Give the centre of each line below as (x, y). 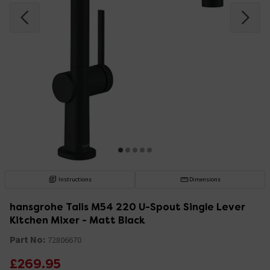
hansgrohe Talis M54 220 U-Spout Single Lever (127, 207)
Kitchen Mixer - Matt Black (77, 220)
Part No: (27, 239)
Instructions (75, 179)
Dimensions (205, 179)
